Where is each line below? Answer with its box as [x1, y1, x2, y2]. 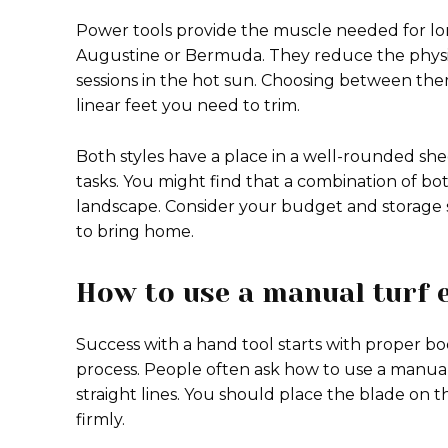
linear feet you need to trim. [76, 96, 300, 115]
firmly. [76, 410, 125, 429]
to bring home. [76, 222, 194, 241]
